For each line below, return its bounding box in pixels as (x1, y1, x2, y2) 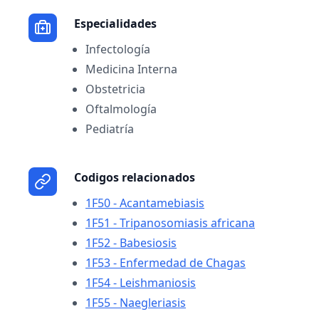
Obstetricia (85, 81, 145, 97)
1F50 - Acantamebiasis (85, 195, 204, 211)
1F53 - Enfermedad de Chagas (85, 255, 246, 271)
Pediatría (85, 121, 134, 137)
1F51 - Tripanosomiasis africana (85, 215, 255, 231)
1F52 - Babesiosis (85, 235, 177, 251)
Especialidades (74, 16, 157, 31)
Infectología (85, 41, 150, 57)
